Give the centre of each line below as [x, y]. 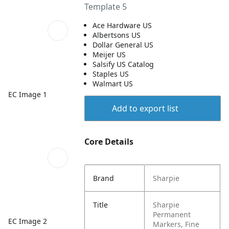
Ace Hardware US [122, 25]
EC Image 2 [28, 221]
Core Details [109, 142]
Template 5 [106, 7]
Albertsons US [117, 35]
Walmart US [113, 84]
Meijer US [109, 54]
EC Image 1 [28, 94]
